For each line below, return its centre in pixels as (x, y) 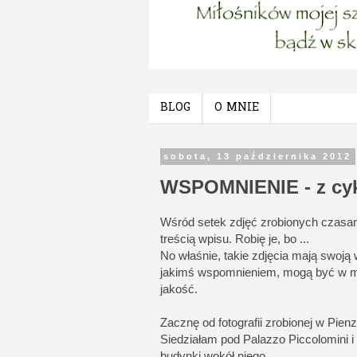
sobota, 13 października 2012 (258, 157)
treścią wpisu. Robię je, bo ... (235, 238)
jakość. (179, 288)
